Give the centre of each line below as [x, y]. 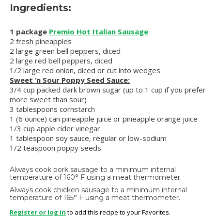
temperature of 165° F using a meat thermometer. [95, 198]
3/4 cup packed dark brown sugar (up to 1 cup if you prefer [108, 90]
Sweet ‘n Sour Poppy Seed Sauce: [70, 80]
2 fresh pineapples [41, 41]
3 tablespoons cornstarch [52, 109]
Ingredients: [40, 8]
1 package [29, 32]
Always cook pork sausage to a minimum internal [93, 170]
